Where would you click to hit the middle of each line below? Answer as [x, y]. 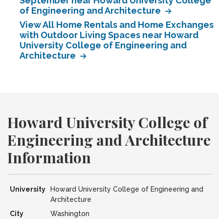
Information [49, 157]
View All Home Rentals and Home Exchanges [117, 25]
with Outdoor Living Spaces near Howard [109, 35]
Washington [70, 214]
